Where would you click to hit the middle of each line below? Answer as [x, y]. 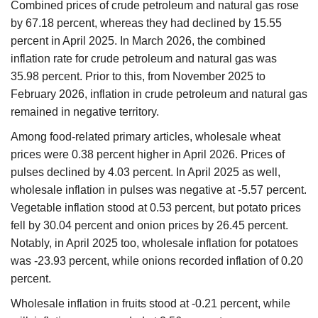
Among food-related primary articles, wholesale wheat [146, 136]
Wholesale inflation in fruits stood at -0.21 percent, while [150, 303]
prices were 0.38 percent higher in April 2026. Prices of [148, 154]
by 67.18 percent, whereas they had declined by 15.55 [146, 23]
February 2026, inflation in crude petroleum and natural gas [159, 94]
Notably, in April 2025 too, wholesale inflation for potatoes [154, 243]
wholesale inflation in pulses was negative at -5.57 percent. [159, 190]
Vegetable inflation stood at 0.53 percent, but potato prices [156, 207]
